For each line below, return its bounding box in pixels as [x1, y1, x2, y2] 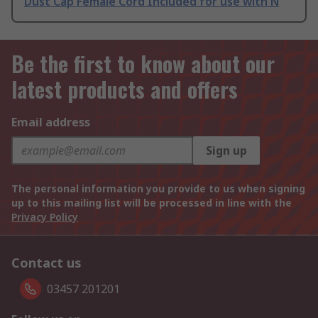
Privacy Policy [11, 210, 78, 224]
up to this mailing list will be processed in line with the [11, 196, 292, 210]
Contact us [11, 254, 82, 272]
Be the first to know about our [11, 48, 275, 80]
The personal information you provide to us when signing [11, 182, 305, 196]
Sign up [206, 143, 247, 159]
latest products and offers [11, 73, 238, 106]
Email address [11, 114, 90, 131]
